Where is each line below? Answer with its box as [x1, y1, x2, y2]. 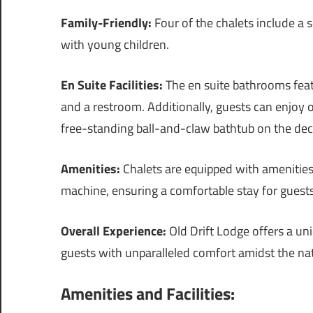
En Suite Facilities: [61, 75, 163, 95]
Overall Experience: [61, 221, 166, 241]
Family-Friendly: [61, 13, 152, 33]
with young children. [61, 35, 169, 54]
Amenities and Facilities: [61, 281, 235, 307]
